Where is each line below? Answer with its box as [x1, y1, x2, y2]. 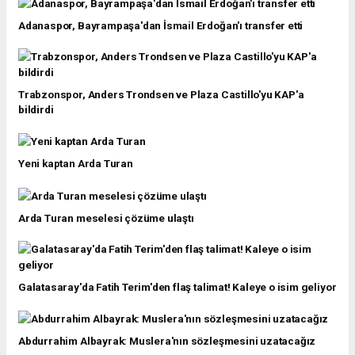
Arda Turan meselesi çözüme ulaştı [18, 211, 194, 224]
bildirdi [18, 102, 54, 116]
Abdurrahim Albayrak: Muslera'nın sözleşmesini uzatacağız [18, 334, 316, 348]
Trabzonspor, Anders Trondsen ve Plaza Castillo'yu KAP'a [18, 87, 304, 101]
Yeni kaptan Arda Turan [18, 157, 133, 170]
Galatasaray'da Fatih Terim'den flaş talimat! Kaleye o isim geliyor [18, 280, 337, 293]
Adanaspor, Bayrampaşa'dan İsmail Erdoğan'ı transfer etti [18, 18, 303, 32]
